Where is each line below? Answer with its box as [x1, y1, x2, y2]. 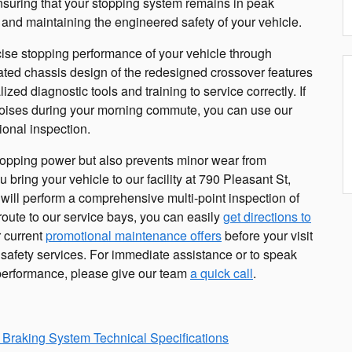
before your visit [222, 226, 313, 245]
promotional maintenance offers [46, 226, 222, 245]
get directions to [223, 207, 311, 226]
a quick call [190, 264, 253, 283]
